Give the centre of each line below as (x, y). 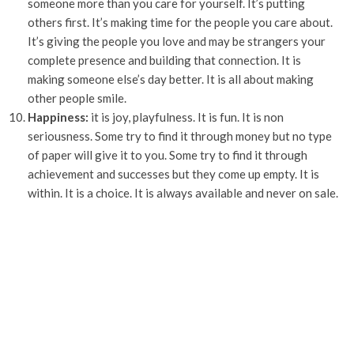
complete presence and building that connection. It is (164, 60)
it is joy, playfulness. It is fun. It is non (186, 117)
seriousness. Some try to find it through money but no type (180, 136)
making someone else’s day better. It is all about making (171, 79)
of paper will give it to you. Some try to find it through (168, 155)
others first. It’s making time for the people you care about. (180, 22)
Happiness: (58, 117)
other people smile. (77, 98)
